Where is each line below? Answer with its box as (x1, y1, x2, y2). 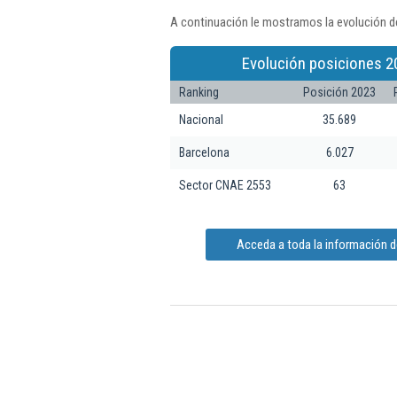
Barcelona (179, 144, 230, 160)
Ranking (179, 84, 219, 99)
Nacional (179, 112, 223, 127)
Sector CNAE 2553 (179, 177, 271, 192)
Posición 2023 (303, 84, 376, 99)
